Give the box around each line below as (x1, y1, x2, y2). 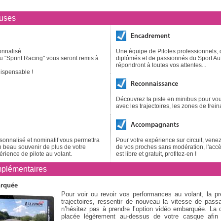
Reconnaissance (131, 80, 178, 88)
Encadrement (131, 33, 170, 40)
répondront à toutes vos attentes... (116, 62, 206, 69)
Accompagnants (131, 121, 179, 129)
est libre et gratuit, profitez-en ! (116, 150, 196, 157)
